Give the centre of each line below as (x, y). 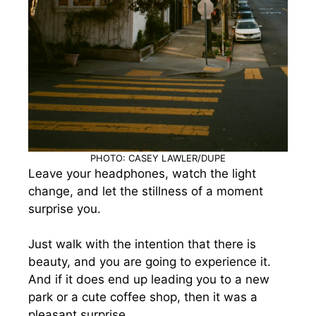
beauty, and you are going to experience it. (150, 262)
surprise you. (65, 208)
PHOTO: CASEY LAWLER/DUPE (158, 158)
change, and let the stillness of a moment (146, 191)
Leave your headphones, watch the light (142, 173)
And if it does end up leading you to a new (149, 279)
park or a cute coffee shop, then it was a (143, 297)
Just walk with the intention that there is (142, 244)
